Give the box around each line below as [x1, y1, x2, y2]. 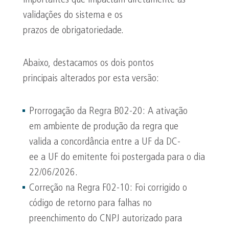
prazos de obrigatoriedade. [23, 26, 124, 36]
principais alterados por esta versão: [23, 74, 159, 84]
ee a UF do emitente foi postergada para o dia [29, 152, 205, 163]
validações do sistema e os [23, 10, 123, 20]
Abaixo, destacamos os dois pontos [23, 58, 154, 68]
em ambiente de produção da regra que [29, 122, 178, 132]
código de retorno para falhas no [29, 198, 152, 209]
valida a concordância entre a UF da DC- [29, 137, 180, 147]
